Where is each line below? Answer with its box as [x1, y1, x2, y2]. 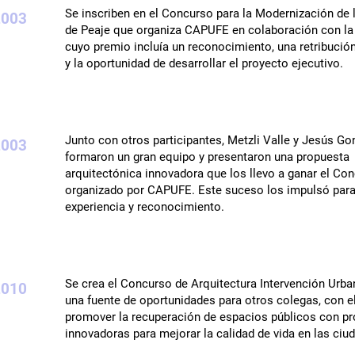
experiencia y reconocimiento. [65, 200, 224, 215]
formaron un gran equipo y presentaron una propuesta [65, 150, 349, 165]
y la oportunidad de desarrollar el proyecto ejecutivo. [65, 56, 346, 71]
